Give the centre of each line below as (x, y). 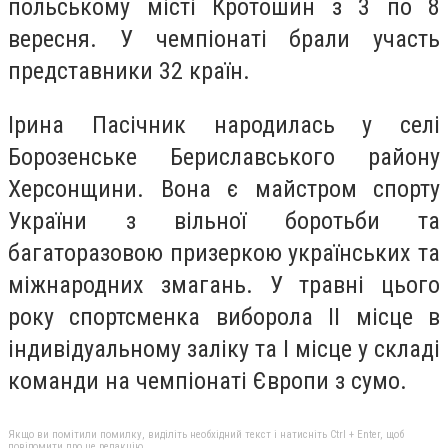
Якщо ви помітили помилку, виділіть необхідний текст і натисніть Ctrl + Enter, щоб (206, 434)
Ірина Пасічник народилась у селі (224, 124)
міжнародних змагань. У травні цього (224, 284)
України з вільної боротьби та (224, 220)
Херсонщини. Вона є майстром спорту (224, 188)
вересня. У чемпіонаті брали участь (224, 39)
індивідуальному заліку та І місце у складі (224, 348)
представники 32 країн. (129, 71)
